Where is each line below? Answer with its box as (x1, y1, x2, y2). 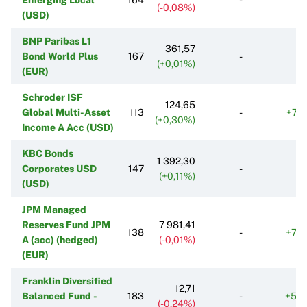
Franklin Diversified (22, 275, 112, 286)
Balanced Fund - (22, 290, 97, 302)
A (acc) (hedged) (22, 234, 98, 245)
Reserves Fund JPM (22, 219, 110, 230)
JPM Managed (22, 204, 86, 215)
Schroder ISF (22, 91, 83, 103)
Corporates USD (22, 162, 97, 174)
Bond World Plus (22, 50, 98, 62)
